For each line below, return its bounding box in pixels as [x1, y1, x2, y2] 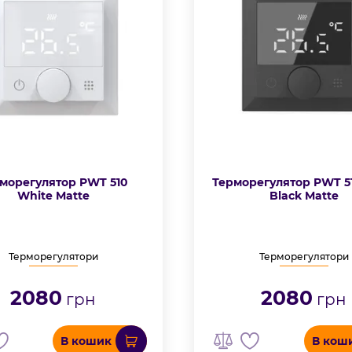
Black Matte [269, 189, 339, 203]
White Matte [16, 189, 90, 203]
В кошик [60, 333, 112, 348]
